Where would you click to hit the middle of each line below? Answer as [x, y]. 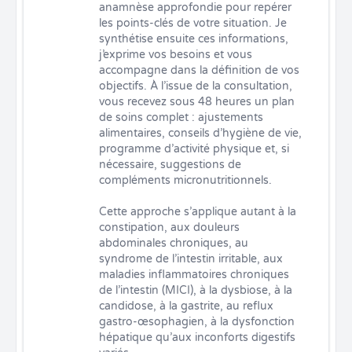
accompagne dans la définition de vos [199, 70]
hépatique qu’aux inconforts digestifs [197, 337]
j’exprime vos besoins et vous [176, 55]
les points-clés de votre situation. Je [193, 23]
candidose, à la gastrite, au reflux [186, 306]
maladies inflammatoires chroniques [194, 275]
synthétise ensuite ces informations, [194, 39]
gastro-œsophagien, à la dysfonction [197, 322]
